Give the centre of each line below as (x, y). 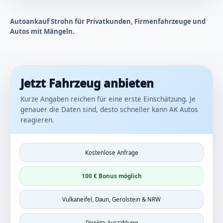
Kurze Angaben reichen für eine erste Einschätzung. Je (108, 99)
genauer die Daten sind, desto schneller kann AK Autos (109, 110)
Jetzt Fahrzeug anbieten (87, 84)
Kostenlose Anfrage (111, 153)
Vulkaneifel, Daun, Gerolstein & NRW (111, 200)
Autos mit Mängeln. (42, 31)
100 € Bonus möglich (111, 176)
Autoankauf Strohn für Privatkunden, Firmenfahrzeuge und (108, 21)
